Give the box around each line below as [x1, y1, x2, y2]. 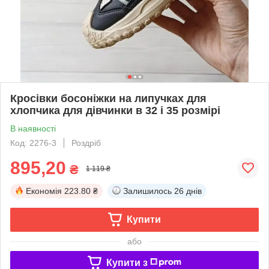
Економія [26, 186, 62, 196]
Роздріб [71, 138, 101, 148]
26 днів [174, 186, 202, 196]
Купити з [106, 257, 148, 268]
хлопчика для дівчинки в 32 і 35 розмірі [10, 104, 220, 116]
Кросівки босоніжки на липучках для [10, 92, 207, 104]
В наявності [10, 123, 56, 133]
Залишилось [123, 186, 172, 196]
